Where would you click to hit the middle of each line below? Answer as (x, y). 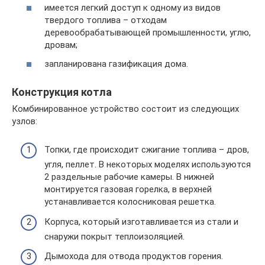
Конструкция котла (62, 92)
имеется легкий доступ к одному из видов (132, 8)
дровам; (61, 45)
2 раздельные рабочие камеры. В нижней (129, 177)
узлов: (25, 121)
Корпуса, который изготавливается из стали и (141, 222)
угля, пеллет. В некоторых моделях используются (148, 164)
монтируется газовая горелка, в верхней (128, 189)
